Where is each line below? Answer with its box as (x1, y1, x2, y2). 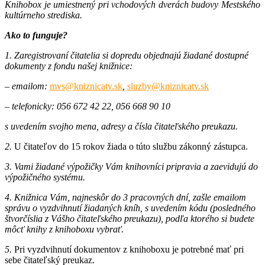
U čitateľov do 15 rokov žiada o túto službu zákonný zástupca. (14, 141, 248, 151)
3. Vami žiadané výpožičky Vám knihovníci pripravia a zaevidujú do (5, 161, 258, 172)
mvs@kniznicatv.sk (50, 80, 122, 91)
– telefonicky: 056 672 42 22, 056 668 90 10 (5, 101, 170, 111)
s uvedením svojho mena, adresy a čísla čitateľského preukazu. (5, 121, 238, 131)
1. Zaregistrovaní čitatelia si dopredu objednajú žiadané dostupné (5, 50, 248, 60)
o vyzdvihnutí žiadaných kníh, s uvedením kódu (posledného (33, 202, 256, 213)
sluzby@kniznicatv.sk (127, 80, 209, 91)
